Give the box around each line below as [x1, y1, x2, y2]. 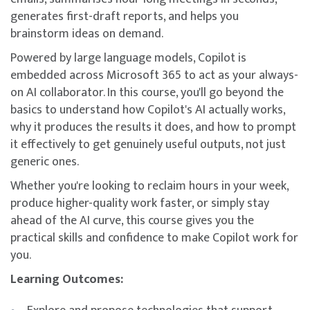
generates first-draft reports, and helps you [10, 6, 239, 27]
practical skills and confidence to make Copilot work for [10, 227, 298, 248]
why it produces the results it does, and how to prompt [10, 116, 296, 138]
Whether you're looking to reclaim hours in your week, [10, 175, 289, 197]
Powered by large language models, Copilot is [10, 47, 246, 69]
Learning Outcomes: [10, 268, 123, 290]
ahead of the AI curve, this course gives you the [10, 210, 254, 231]
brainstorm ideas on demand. [10, 23, 163, 44]
